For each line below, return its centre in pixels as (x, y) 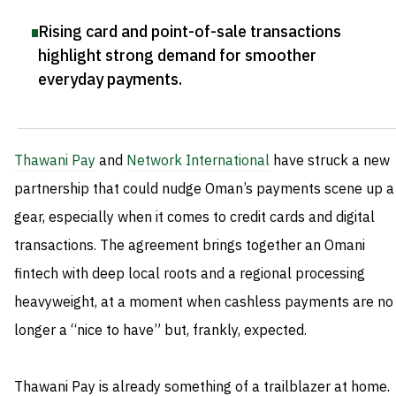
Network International (198, 161)
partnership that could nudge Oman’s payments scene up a (204, 190)
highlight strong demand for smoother (177, 56)
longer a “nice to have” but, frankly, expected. (160, 331)
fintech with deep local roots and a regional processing (190, 274)
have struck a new (330, 161)
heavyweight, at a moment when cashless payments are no (204, 303)
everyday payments (108, 80)
